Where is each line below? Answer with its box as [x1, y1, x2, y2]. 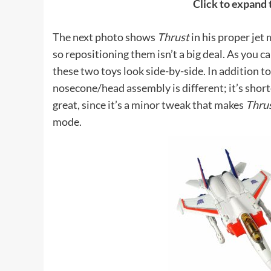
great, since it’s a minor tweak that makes [53, 97, 246, 111]
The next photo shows [53, 30, 157, 44]
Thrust [157, 30, 189, 44]
